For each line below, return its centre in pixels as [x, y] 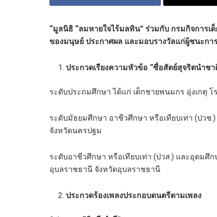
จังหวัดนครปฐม [76, 130]
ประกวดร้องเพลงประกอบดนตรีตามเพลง [134, 195]
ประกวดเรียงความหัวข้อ [108, 67]
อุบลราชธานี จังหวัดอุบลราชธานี [105, 169]
